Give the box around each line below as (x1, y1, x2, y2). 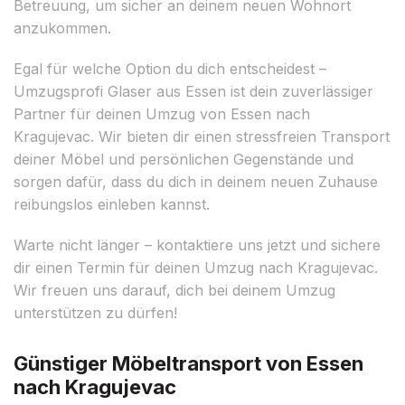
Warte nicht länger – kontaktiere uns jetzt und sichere (14, 235, 381, 254)
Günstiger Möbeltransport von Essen (14, 351, 363, 375)
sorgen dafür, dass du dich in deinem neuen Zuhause (14, 172, 378, 191)
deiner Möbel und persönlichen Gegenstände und (14, 149, 353, 168)
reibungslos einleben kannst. (14, 194, 210, 213)
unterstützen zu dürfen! (14, 303, 177, 322)
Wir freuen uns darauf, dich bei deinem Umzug (14, 280, 335, 299)
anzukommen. (14, 18, 111, 37)
